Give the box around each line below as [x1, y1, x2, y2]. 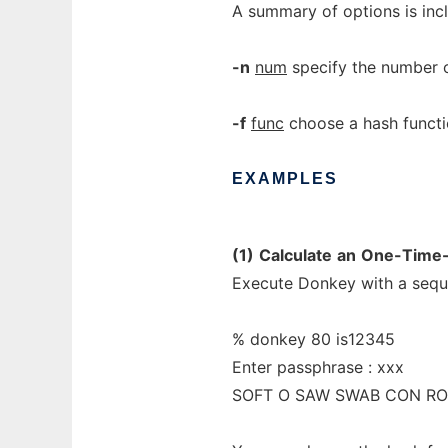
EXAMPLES [232, 170, 338, 187]
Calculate [259, 245, 332, 265]
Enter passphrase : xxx [232, 357, 404, 377]
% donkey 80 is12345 [232, 329, 395, 349]
